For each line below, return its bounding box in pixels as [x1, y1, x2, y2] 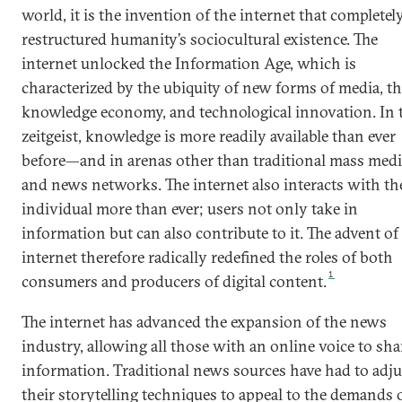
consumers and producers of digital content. [22, 271, 327, 292]
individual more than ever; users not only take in [22, 198, 358, 219]
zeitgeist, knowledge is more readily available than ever [22, 126, 396, 146]
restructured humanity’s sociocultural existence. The [22, 29, 378, 49]
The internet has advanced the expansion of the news [22, 311, 387, 332]
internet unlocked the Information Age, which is [22, 53, 356, 74]
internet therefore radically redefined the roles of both [22, 247, 393, 267]
